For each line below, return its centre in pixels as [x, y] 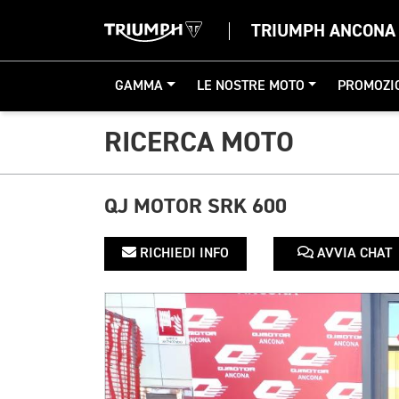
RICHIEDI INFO [183, 254]
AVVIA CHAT [353, 254]
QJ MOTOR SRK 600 [195, 206]
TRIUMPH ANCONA [323, 31]
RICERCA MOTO [199, 142]
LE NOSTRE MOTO [250, 86]
